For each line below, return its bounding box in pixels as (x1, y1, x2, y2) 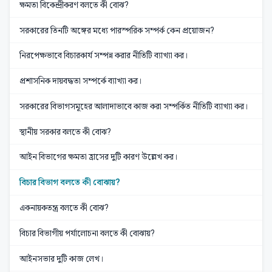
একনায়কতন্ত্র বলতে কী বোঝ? (19, 203, 109, 213)
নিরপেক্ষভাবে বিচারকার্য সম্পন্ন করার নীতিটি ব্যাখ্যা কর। (19, 50, 188, 61)
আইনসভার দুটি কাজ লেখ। (19, 253, 104, 263)
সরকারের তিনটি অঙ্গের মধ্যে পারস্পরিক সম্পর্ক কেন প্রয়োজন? (19, 25, 214, 35)
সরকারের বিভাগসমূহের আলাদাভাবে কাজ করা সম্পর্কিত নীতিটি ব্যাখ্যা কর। (19, 101, 248, 111)
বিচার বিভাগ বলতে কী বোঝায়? (19, 177, 120, 188)
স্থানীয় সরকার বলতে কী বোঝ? (19, 126, 111, 137)
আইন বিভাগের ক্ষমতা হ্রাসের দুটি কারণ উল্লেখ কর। (19, 152, 178, 162)
